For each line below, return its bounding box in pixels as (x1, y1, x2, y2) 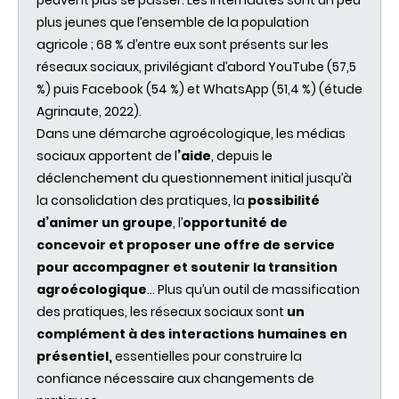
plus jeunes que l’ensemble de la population (37, 12, 309, 31)
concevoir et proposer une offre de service (37, 235, 335, 254)
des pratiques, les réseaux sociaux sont (37, 302, 287, 321)
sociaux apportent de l (37, 146, 177, 165)
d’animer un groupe (37, 213, 173, 232)
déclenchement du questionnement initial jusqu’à (37, 168, 352, 187)
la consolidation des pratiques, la (37, 191, 248, 209)
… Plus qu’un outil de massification (147, 280, 360, 298)
